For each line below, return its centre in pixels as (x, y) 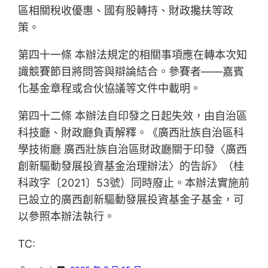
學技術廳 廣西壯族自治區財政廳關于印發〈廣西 (133, 150)
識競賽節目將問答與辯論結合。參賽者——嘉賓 (131, 72)
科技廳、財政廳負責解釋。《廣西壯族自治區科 (131, 133)
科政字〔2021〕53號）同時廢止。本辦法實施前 (134, 183)
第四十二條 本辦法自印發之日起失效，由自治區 (133, 116)
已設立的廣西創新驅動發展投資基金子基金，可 (131, 200)
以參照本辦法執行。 (67, 217)
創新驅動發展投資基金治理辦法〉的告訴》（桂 (131, 166)
